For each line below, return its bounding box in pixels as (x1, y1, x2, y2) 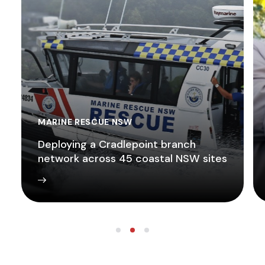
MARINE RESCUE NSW (38, 117, 132, 128)
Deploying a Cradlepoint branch (38, 137, 196, 152)
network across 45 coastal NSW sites (38, 151, 227, 166)
